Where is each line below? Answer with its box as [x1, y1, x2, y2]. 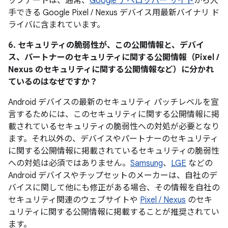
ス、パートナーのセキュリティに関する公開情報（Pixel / [8, 52, 219, 63]
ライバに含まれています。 [8, 20, 105, 30]
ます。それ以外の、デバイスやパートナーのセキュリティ [8, 134, 218, 144]
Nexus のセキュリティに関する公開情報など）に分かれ [8, 65, 214, 75]
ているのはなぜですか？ [8, 77, 98, 87]
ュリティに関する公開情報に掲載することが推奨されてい [8, 207, 219, 217]
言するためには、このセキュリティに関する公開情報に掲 [8, 109, 219, 120]
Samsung [130, 158, 163, 168]
